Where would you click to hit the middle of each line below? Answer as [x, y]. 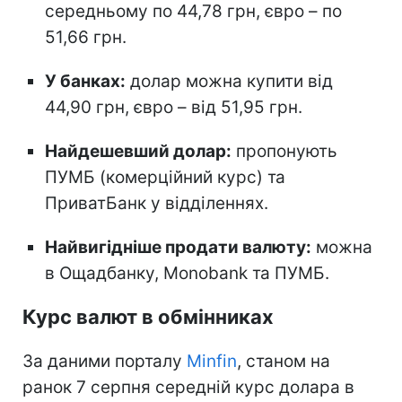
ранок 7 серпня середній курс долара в [188, 387]
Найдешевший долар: [138, 151]
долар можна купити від [229, 81]
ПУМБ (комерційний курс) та [165, 177]
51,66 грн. [86, 37]
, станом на [284, 361]
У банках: [85, 81]
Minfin [212, 361]
